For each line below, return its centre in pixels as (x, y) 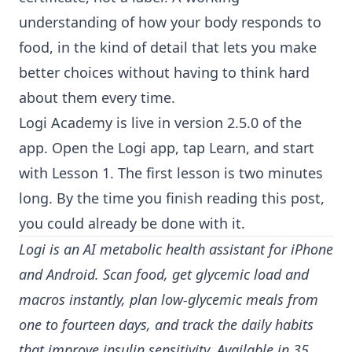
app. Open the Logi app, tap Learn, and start (167, 148)
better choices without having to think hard (164, 73)
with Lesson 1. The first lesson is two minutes (171, 173)
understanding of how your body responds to (170, 22)
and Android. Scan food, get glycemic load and (164, 275)
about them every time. (97, 98)
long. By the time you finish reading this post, (172, 198)
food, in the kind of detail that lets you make (168, 48)
